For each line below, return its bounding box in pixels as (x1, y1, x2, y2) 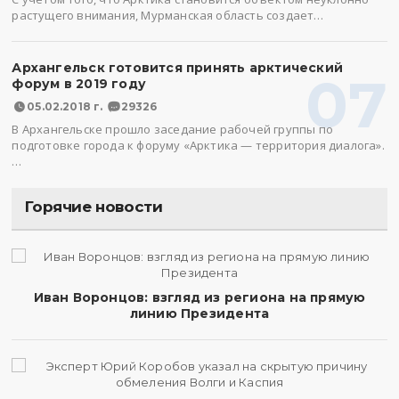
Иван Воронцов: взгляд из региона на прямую (33, 289, 366, 305)
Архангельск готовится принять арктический (12, 60, 344, 76)
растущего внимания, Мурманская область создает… (12, 7, 324, 23)
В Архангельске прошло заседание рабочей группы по (12, 121, 333, 137)
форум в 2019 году (12, 76, 147, 92)
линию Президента (129, 305, 270, 322)
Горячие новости (25, 198, 163, 216)
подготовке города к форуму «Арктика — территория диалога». (12, 137, 385, 153)
